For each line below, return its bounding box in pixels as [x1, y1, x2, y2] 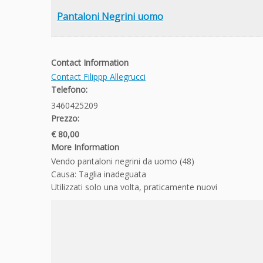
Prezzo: [51, 112, 79, 124]
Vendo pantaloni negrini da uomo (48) [51, 155, 194, 167]
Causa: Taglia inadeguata [51, 168, 146, 180]
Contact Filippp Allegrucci [51, 70, 146, 82]
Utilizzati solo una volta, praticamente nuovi [51, 181, 217, 193]
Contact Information [51, 56, 129, 68]
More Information [51, 141, 119, 153]
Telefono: [51, 83, 87, 95]
